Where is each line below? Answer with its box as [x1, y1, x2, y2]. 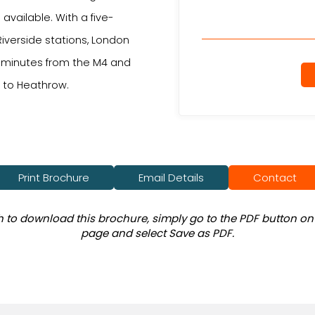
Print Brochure [18, 170, 89, 185]
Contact [253, 170, 297, 185]
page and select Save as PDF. [81, 226, 234, 240]
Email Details [139, 170, 204, 185]
